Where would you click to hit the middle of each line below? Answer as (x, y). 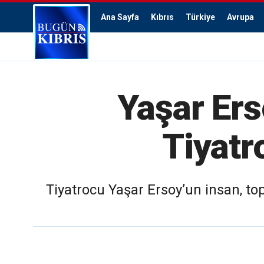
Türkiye (200, 17)
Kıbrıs (162, 17)
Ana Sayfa (120, 17)
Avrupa (240, 17)
